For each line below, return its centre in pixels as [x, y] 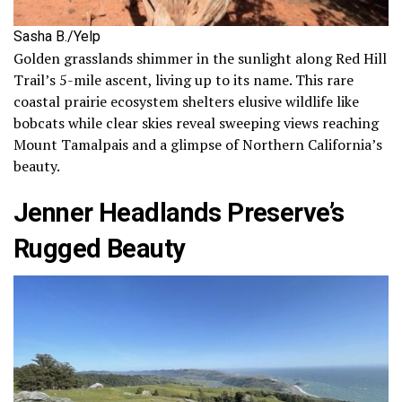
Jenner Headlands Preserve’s [179, 212]
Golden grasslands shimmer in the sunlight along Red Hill [200, 58]
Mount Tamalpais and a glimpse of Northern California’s [198, 144]
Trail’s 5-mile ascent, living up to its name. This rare [184, 79]
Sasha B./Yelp [57, 36]
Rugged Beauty [100, 248]
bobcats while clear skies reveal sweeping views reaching [196, 122]
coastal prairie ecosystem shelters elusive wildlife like [186, 101]
